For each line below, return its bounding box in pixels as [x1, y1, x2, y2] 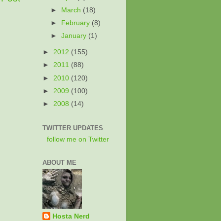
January [61, 32, 89, 40]
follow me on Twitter [47, 135, 109, 143]
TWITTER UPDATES [42, 124, 103, 132]
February [61, 19, 92, 27]
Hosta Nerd [52, 212, 90, 220]
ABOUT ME [42, 158, 76, 166]
